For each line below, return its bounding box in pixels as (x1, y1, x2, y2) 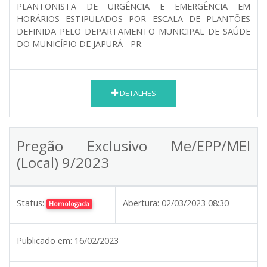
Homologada (49, 198, 90, 208)
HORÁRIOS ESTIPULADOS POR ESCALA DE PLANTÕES (17, 13, 250, 24)
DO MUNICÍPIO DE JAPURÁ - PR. (17, 38, 143, 49)
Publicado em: (17, 234, 72, 246)
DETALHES (117, 88, 156, 99)
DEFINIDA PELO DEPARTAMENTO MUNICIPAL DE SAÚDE (17, 25, 250, 37)
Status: (17, 197, 44, 209)
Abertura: (123, 197, 159, 209)
